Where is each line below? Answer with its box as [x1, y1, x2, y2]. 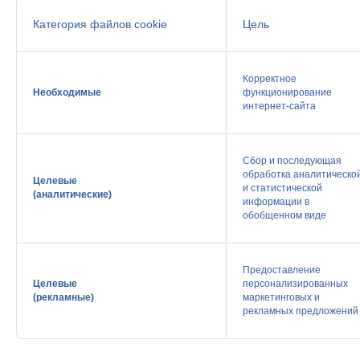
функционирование [243, 87, 332, 98]
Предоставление [243, 264, 321, 276]
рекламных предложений [243, 305, 358, 317]
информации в [243, 196, 309, 207]
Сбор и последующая [243, 155, 342, 166]
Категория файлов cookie [33, 18, 167, 31]
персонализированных [243, 278, 348, 289]
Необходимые [33, 87, 101, 98]
